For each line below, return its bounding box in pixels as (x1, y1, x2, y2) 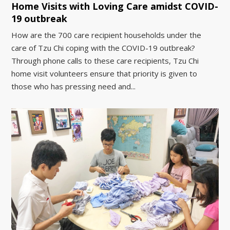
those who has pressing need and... (11, 81, 136, 92)
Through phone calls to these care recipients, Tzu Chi (11, 55, 199, 66)
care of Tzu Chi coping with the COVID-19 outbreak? (11, 43, 196, 53)
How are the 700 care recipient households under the (11, 30, 202, 41)
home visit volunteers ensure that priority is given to (11, 68, 198, 79)
